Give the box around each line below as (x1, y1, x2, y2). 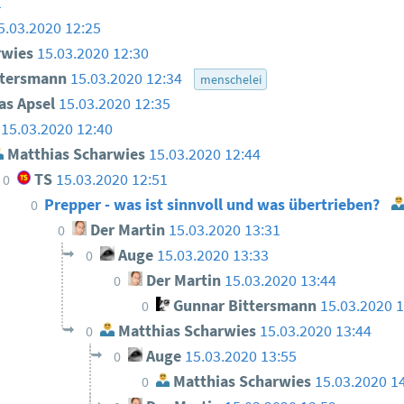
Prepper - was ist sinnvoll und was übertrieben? (44, 195, 384, 216)
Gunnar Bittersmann (170, 296, 317, 317)
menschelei (199, 71, 262, 88)
